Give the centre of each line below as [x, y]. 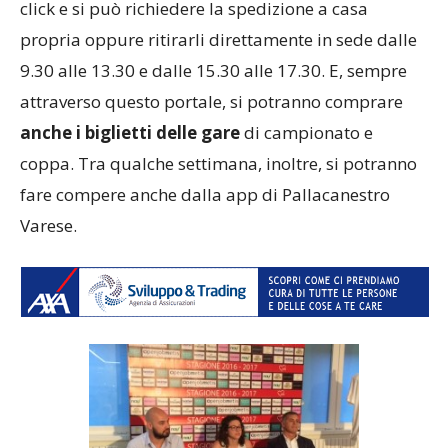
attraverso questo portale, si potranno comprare [211, 101]
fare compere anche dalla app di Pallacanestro [205, 194]
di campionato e [306, 132]
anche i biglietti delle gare [130, 132]
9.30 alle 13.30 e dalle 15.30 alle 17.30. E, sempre [213, 70]
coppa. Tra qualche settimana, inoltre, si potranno [218, 163]
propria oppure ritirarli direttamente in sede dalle [218, 39]
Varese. [48, 225]
